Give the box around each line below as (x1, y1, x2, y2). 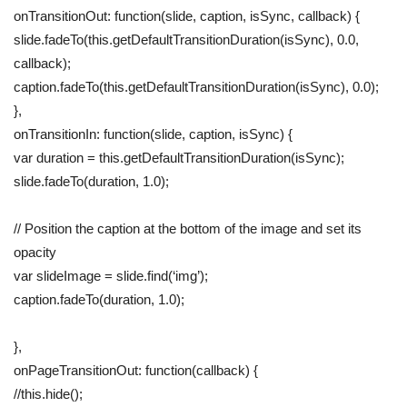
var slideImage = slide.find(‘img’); (14, 268, 208, 284)
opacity (14, 244, 56, 261)
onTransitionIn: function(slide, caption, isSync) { (14, 126, 293, 143)
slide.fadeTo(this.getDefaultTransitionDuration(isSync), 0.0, (14, 32, 359, 48)
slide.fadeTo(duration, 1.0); (14, 174, 169, 190)
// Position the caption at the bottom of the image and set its (14, 221, 362, 237)
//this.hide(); (14, 386, 83, 402)
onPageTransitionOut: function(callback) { (14, 362, 258, 379)
